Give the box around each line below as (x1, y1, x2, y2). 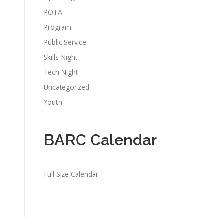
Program (44, 22, 71, 31)
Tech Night (44, 67, 78, 77)
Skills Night (44, 52, 77, 62)
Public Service (44, 37, 86, 46)
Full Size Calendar (44, 170, 98, 179)
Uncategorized (44, 82, 89, 92)
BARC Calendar (44, 131, 157, 149)
